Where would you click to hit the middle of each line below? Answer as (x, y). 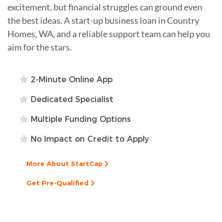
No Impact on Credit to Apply (89, 139)
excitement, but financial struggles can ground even (105, 7)
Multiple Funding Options (80, 119)
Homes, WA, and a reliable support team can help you (109, 33)
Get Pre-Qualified (58, 183)
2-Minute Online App (70, 79)
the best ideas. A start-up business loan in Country (103, 20)
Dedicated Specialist (71, 99)
